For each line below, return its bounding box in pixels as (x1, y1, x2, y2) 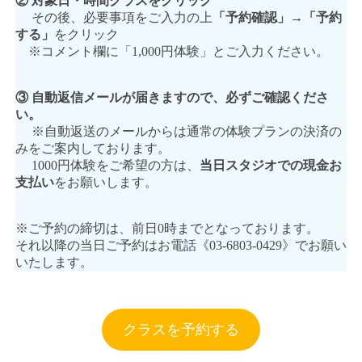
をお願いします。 (53, 175, 158, 190)
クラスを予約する (122, 322, 239, 339)
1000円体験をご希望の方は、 (15, 158, 200, 173)
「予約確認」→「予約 (212, 11, 342, 25)
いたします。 (15, 255, 93, 270)
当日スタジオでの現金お (199, 158, 342, 173)
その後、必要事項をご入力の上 (15, 11, 213, 25)
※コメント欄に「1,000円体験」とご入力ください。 (15, 44, 329, 59)
